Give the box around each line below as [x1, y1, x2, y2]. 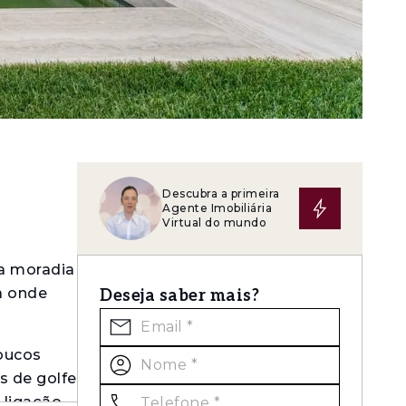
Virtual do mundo [162, 216, 266, 229]
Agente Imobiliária [162, 201, 272, 215]
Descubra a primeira [162, 187, 280, 200]
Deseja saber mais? [100, 286, 259, 305]
